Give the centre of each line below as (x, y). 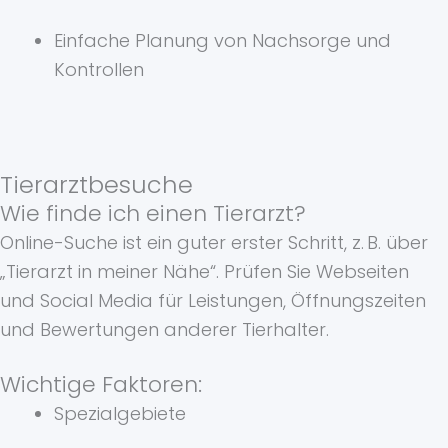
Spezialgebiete (120, 414)
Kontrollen (99, 70)
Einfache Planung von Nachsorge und (222, 41)
